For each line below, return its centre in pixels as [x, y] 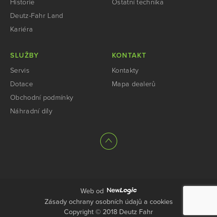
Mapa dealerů [134, 84]
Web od [93, 191]
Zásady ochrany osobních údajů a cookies [108, 201]
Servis [20, 71]
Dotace [22, 84]
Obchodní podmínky [42, 98]
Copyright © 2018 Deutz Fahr [108, 212]
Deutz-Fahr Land [37, 16]
